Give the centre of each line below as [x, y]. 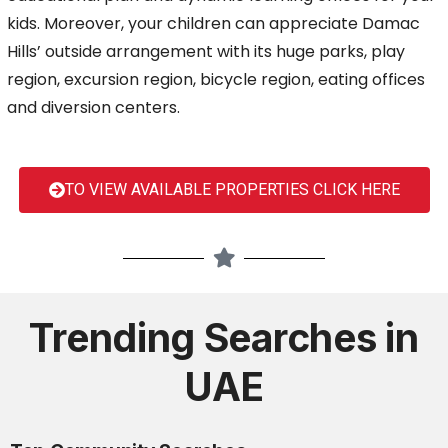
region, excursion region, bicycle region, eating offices [216, 79]
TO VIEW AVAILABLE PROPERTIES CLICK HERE [232, 189]
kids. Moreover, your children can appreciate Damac [213, 23]
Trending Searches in [224, 337]
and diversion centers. [93, 107]
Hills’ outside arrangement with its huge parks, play [206, 51]
